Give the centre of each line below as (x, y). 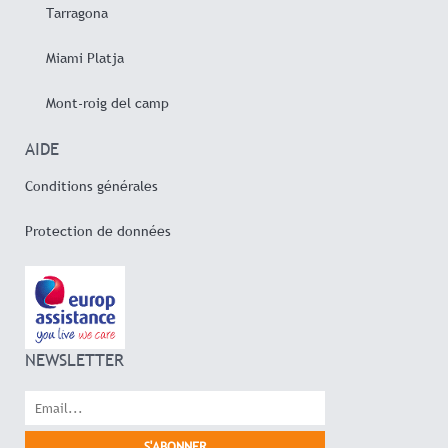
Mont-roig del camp (107, 102)
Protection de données (98, 230)
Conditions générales (91, 185)
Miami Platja (84, 57)
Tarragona (76, 12)
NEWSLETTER (74, 360)
